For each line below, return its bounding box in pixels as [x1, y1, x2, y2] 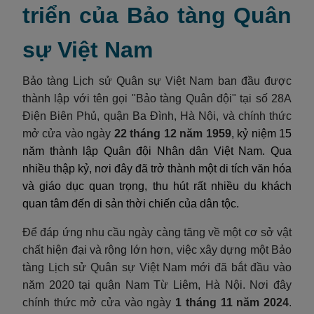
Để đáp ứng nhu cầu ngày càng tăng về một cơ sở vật [22, 226, 292, 239]
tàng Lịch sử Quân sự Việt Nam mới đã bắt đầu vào [22, 261, 292, 274]
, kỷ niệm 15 [231, 128, 292, 140]
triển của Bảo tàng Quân [22, 3, 292, 29]
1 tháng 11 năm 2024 [175, 296, 289, 309]
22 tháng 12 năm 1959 [114, 128, 231, 140]
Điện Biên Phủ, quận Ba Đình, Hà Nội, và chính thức [22, 110, 292, 123]
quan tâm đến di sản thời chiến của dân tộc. [22, 198, 239, 210]
